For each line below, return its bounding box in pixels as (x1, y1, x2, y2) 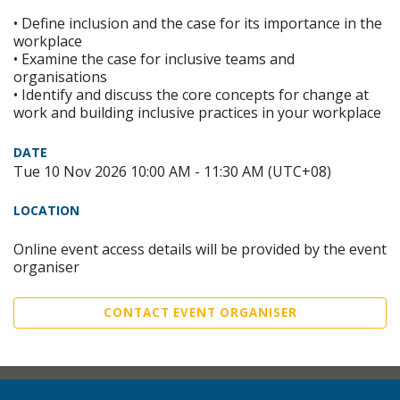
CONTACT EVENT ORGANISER (103, 304, 297, 321)
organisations (13, 67, 107, 87)
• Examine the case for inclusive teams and (13, 49, 295, 69)
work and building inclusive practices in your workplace (13, 103, 381, 122)
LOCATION (13, 202, 79, 219)
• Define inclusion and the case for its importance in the (13, 13, 382, 33)
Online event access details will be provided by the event (13, 239, 387, 259)
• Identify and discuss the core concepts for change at (13, 85, 369, 104)
